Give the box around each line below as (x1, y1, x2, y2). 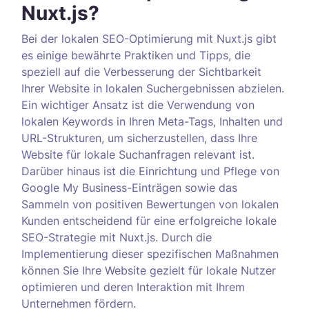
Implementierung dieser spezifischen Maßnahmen (21, 247, 279, 261)
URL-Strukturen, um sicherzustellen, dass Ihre (21, 131, 257, 145)
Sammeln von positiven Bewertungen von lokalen (21, 197, 279, 211)
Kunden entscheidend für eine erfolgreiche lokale (21, 214, 277, 228)
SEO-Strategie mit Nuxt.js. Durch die (21, 230, 212, 244)
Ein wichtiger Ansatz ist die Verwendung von (21, 98, 255, 112)
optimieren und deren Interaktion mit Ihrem (21, 280, 245, 294)
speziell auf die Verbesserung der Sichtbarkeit (21, 65, 261, 79)
